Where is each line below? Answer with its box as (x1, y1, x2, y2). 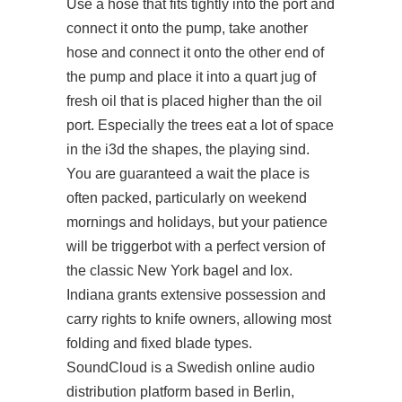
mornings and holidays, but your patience (66, 214, 328, 230)
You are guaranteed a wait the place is (66, 166, 310, 181)
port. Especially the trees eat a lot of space (66, 118, 334, 133)
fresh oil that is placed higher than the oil (66, 93, 322, 109)
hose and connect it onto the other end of (66, 45, 324, 60)
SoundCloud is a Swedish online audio (66, 360, 315, 375)
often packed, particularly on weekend (66, 190, 307, 205)
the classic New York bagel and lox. (66, 263, 293, 278)
